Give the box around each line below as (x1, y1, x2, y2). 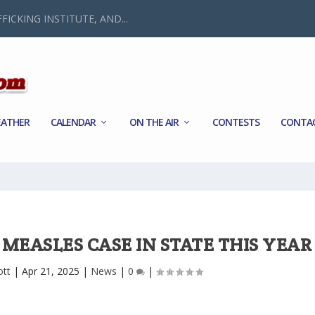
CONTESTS (212, 115, 260, 129)
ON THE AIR (129, 115, 179, 129)
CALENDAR (51, 115, 96, 129)
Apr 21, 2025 (22, 264, 80, 278)
